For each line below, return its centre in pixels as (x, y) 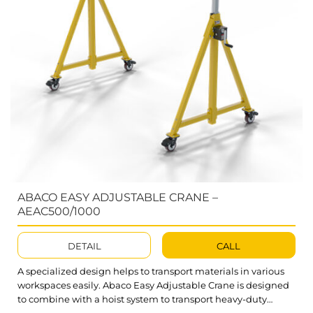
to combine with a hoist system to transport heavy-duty (142, 299)
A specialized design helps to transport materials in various (151, 271)
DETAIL (84, 246)
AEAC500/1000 (59, 211)
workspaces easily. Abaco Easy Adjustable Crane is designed (153, 285)
